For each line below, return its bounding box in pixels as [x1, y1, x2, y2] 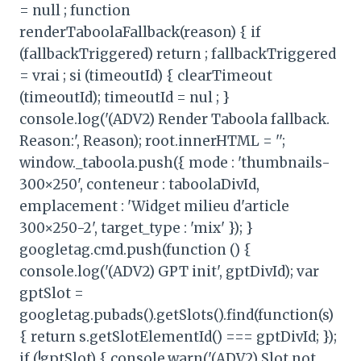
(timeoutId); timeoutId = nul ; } [19, 88, 230, 106]
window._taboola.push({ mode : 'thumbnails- [19, 153, 330, 172]
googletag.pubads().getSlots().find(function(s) [19, 305, 334, 324]
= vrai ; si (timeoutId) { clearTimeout [19, 66, 272, 85]
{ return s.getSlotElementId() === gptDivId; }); [19, 327, 337, 346]
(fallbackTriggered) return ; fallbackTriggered [19, 44, 336, 63]
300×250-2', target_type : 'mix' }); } [19, 218, 253, 237]
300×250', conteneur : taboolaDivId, [19, 175, 259, 193]
